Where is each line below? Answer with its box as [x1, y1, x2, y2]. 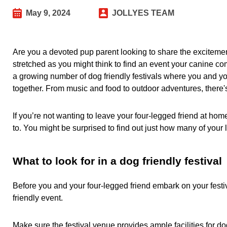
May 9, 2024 [26, 9, 70, 17]
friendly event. [13, 194, 67, 202]
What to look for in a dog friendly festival [13, 155, 222, 167]
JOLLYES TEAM [112, 9, 174, 17]
